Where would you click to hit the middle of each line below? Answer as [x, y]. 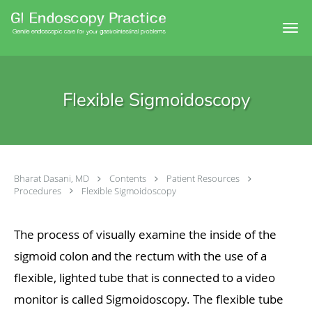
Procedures [39, 190]
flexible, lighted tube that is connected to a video [145, 278]
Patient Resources [204, 178]
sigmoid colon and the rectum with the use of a [140, 256]
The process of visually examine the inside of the [145, 235]
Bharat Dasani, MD [53, 178]
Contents [129, 178]
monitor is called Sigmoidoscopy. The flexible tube [149, 299]
